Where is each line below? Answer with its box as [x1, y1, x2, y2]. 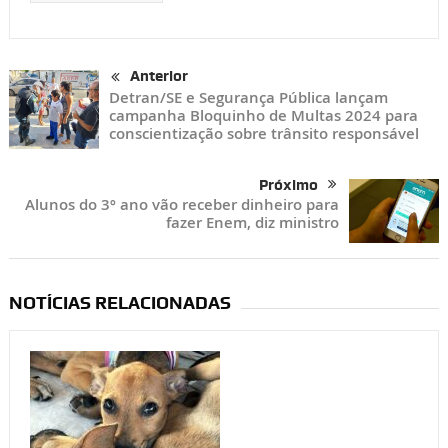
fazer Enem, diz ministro [166, 211, 340, 233]
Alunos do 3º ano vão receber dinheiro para [25, 193, 340, 215]
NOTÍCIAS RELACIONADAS [8, 291, 231, 313]
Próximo [259, 175, 319, 194]
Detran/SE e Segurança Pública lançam [108, 86, 388, 108]
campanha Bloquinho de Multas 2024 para [108, 104, 418, 126]
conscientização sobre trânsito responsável [108, 122, 419, 144]
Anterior [129, 67, 188, 86]
